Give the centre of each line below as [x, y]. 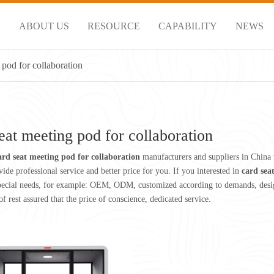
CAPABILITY [188, 26]
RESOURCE [114, 26]
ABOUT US [44, 26]
